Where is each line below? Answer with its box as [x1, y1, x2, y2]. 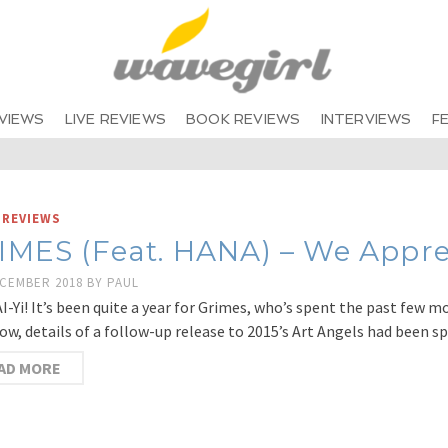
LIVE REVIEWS [64, 111, 167, 127]
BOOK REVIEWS [186, 111, 301, 127]
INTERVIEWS [320, 111, 412, 127]
